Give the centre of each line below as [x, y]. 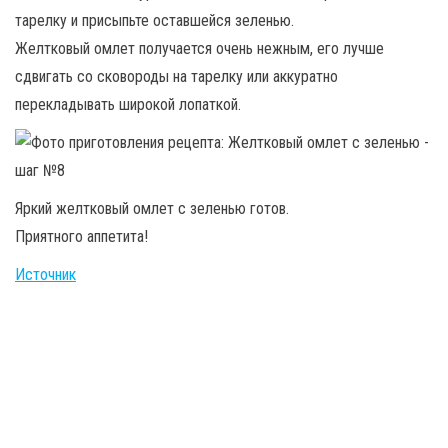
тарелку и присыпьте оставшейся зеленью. [154, 20]
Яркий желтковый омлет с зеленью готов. [152, 208]
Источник [45, 274]
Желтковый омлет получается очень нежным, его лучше [199, 48]
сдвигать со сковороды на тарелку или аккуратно [176, 76]
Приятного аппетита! [81, 236]
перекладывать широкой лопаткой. [128, 104]
